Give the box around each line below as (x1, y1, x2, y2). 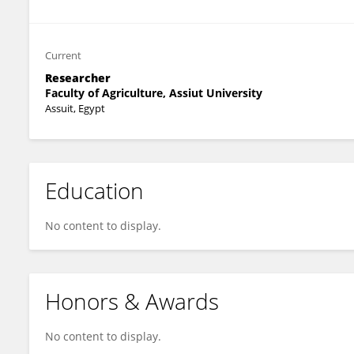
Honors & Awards (45, 286, 219, 316)
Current (45, 48, 81, 62)
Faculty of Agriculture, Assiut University (45, 85, 262, 100)
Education (45, 175, 144, 205)
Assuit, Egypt (45, 101, 105, 115)
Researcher (45, 70, 111, 85)
